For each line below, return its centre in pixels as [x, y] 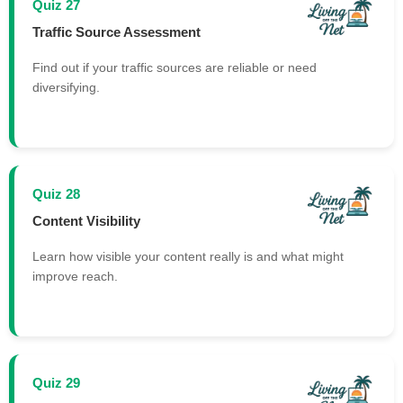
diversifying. [66, 88]
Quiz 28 [56, 194]
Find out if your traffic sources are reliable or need [175, 68]
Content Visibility [86, 220]
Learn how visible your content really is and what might [188, 257]
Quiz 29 [56, 383]
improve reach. [75, 277]
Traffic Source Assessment [116, 31]
